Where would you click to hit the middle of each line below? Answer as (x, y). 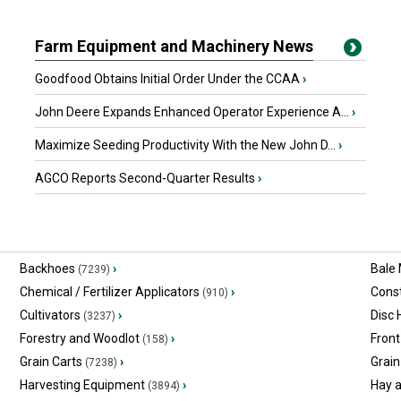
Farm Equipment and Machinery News (174, 46)
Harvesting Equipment (82, 385)
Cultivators (50, 315)
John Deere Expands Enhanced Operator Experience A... (193, 112)
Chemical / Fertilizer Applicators (109, 292)
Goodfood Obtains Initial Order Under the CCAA (169, 79)
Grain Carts (51, 362)
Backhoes (47, 269)
